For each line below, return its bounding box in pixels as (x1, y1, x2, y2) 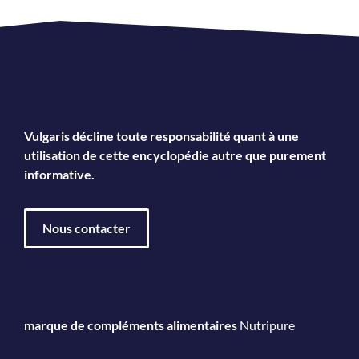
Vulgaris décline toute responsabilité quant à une (24, 127, 299, 143)
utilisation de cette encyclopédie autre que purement (24, 147, 326, 163)
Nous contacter (42, 220, 131, 236)
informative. (24, 166, 95, 182)
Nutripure (240, 317, 295, 333)
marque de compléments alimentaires (24, 317, 237, 333)
